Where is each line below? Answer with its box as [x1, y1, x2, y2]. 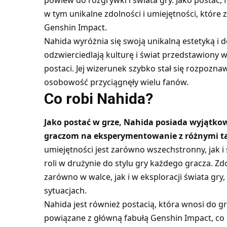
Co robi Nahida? [44, 90, 153, 108]
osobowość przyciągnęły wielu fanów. [44, 77, 188, 88]
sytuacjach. [44, 184, 87, 196]
